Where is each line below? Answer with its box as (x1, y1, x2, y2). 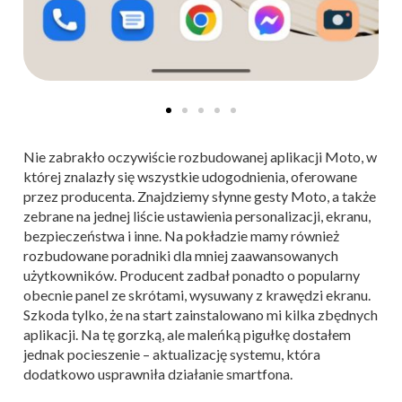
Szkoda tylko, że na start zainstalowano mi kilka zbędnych (23, 305, 378, 323)
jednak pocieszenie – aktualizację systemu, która (23, 345, 320, 363)
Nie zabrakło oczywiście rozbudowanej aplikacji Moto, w (23, 147, 377, 165)
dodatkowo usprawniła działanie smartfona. (23, 364, 293, 382)
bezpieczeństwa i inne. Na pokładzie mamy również (23, 226, 339, 244)
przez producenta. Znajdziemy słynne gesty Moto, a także (23, 187, 376, 205)
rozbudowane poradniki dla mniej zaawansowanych (23, 246, 338, 264)
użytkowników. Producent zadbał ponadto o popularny (23, 266, 360, 284)
